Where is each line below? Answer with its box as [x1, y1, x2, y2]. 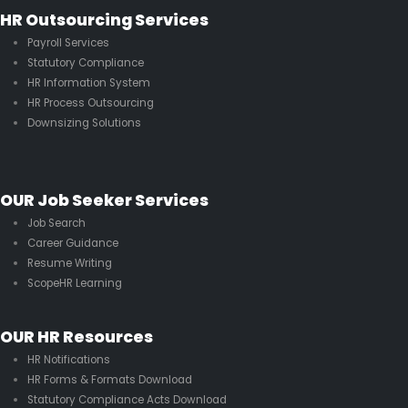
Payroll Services [26, 36, 109, 50]
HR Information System [26, 76, 150, 90]
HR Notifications [26, 352, 110, 367]
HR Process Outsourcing [26, 96, 154, 110]
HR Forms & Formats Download [26, 372, 192, 387]
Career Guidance [26, 236, 118, 251]
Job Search [26, 216, 86, 231]
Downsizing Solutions [26, 116, 141, 130]
